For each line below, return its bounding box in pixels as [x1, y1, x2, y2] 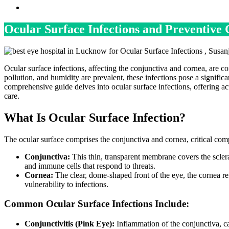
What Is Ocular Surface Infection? [4, 110, 186, 124]
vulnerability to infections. [25, 179, 108, 189]
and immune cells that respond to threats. [25, 161, 155, 170]
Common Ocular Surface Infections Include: [4, 198, 189, 210]
